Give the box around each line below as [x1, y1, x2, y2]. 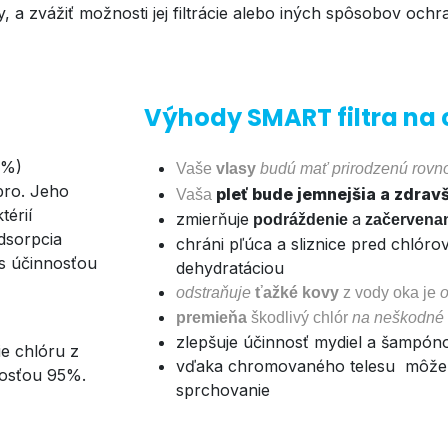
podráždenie [249, 211, 352, 228]
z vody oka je [343, 284, 440, 301]
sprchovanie [176, 380, 270, 400]
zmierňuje [176, 209, 249, 229]
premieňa [176, 309, 247, 326]
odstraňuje [176, 284, 251, 301]
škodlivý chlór [247, 309, 352, 326]
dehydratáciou [176, 258, 284, 278]
